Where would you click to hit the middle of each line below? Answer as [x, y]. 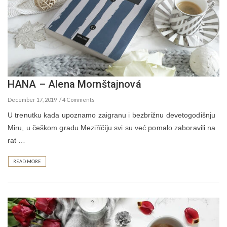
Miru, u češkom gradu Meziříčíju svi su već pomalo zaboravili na [112, 128]
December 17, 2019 [32, 100]
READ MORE [27, 162]
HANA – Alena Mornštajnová [74, 84]
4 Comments [79, 100]
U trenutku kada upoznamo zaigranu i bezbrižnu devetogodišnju [112, 115]
